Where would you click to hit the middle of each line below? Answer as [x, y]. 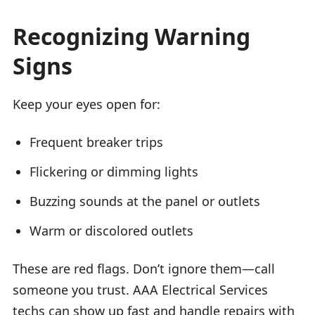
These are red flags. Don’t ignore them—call [144, 268]
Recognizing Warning [131, 36]
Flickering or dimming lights [114, 171]
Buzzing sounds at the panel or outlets [145, 201]
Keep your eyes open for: [86, 104]
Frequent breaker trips [96, 142]
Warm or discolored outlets [111, 230]
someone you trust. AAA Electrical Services [140, 289]
